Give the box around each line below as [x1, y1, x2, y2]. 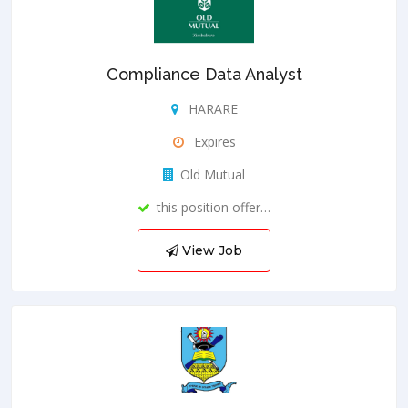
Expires [189, 132, 236, 150]
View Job [178, 241, 242, 259]
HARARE [184, 99, 238, 117]
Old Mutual [180, 165, 245, 183]
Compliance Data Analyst [106, 64, 302, 84]
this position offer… [157, 198, 270, 216]
